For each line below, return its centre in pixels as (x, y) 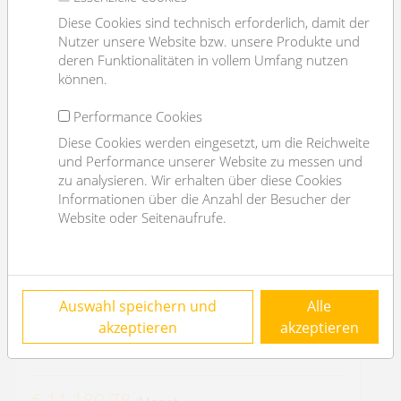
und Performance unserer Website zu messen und (210, 161)
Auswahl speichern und (137, 306)
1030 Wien (85, 336)
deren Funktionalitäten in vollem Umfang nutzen (203, 60)
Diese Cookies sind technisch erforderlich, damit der (214, 22)
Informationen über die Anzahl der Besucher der (205, 199)
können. (83, 79)
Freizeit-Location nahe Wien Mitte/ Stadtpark (186, 310)
